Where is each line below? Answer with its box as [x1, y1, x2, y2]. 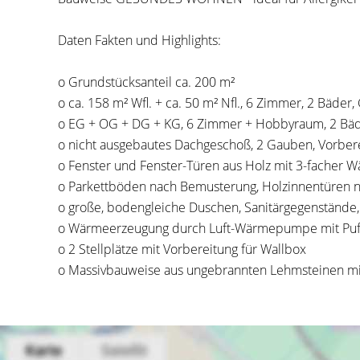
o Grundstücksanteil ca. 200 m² [58, 73, 235, 91]
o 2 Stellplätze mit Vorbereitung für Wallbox [58, 240, 306, 258]
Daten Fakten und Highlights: [58, 31, 221, 49]
